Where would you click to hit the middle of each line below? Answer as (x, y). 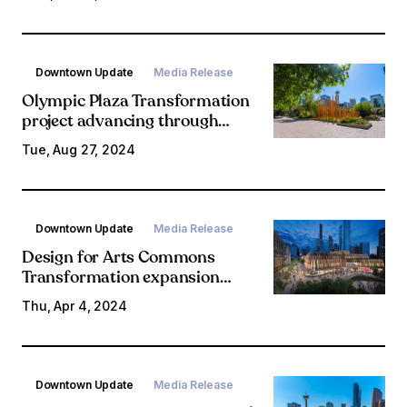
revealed (54, 299)
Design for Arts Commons (119, 259)
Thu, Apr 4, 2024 (74, 306)
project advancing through (120, 123)
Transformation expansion (121, 279)
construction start (89, 26)
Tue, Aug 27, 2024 (79, 150)
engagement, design (96, 143)
